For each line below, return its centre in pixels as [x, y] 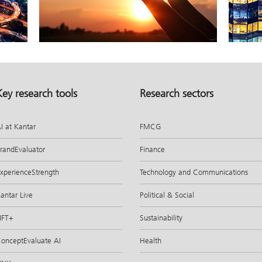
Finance [152, 149]
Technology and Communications [194, 172]
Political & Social [167, 195]
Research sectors [177, 93]
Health [151, 240]
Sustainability [161, 218]
